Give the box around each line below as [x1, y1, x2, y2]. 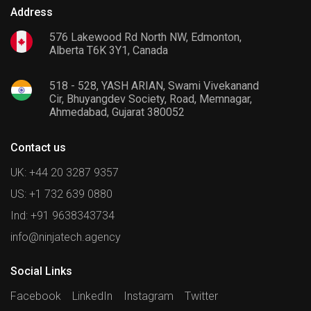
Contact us [10, 141, 66, 155]
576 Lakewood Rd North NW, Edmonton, [49, 31, 242, 44]
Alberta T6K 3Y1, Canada [49, 44, 168, 58]
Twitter [185, 289, 218, 303]
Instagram [124, 289, 174, 303]
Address [10, 6, 53, 19]
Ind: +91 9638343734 [10, 209, 115, 223]
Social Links [10, 264, 72, 278]
